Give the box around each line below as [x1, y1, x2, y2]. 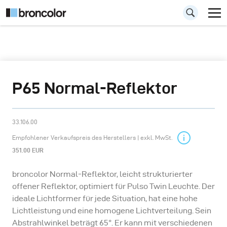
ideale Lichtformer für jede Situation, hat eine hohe [12, 194, 198, 203]
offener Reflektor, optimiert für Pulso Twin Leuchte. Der [12, 182, 215, 191]
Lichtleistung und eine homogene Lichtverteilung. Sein [12, 206, 211, 215]
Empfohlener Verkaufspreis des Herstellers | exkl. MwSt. [12, 134, 172, 141]
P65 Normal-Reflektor [12, 79, 177, 97]
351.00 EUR [12, 147, 44, 154]
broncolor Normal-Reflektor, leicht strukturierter [12, 170, 193, 178]
